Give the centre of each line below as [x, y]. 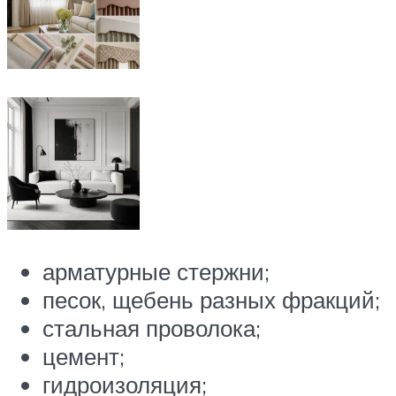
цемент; [84, 357]
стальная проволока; [152, 328]
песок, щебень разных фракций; [211, 300]
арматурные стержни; [156, 272]
